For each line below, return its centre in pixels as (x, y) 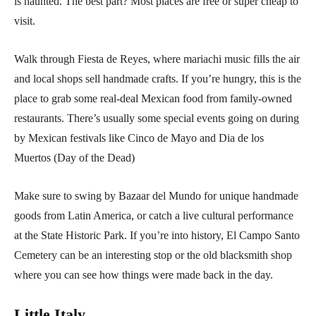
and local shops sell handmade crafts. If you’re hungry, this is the (158, 79)
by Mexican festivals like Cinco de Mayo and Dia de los (139, 138)
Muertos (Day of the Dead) (74, 158)
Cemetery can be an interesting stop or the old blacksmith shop (153, 255)
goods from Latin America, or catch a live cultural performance (154, 216)
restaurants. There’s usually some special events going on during (157, 119)
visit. (25, 21)
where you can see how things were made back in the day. (144, 275)
